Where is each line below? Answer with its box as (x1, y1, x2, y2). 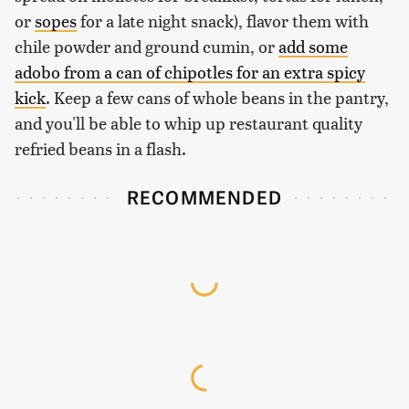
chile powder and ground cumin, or (15, 35, 278, 58)
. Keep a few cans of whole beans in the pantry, (46, 86, 389, 110)
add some (278, 35, 348, 58)
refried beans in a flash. (15, 137, 186, 161)
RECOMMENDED (126, 183, 283, 211)
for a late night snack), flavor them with (77, 9, 369, 33)
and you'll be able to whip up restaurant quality (15, 111, 362, 135)
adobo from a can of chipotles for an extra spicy (15, 60, 365, 84)
